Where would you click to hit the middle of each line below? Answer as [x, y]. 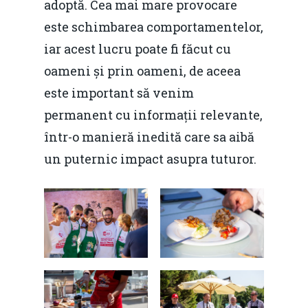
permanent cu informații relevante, [153, 115]
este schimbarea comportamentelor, [154, 27]
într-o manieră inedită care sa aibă [149, 137]
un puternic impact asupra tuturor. [150, 159]
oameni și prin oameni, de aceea [142, 71]
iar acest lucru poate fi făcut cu [137, 49]
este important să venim [119, 93]
